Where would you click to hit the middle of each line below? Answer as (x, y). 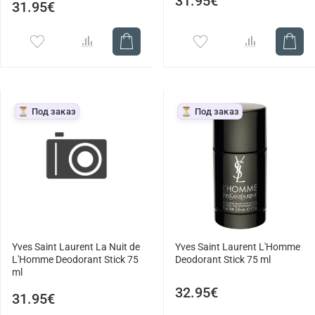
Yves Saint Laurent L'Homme (238, 247)
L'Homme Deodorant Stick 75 (75, 260)
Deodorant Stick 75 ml (223, 260)
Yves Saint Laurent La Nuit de (76, 247)
